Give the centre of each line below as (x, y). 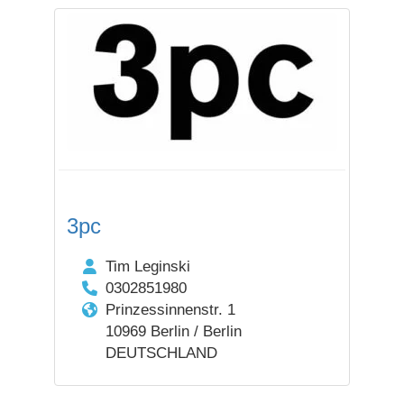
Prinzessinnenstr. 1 (170, 310)
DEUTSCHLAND (161, 353)
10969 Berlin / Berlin (173, 331)
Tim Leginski (147, 266)
